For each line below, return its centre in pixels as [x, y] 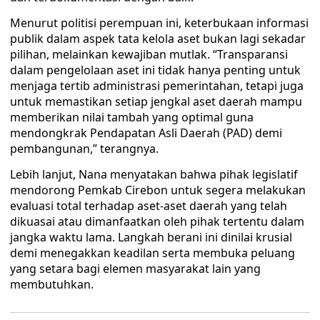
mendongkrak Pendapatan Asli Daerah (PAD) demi [146, 133]
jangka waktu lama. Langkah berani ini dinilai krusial [151, 237]
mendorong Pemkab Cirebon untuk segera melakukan [158, 190]
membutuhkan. [52, 284]
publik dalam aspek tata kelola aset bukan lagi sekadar [158, 39]
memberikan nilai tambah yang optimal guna [132, 117]
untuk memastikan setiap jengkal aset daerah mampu [156, 101]
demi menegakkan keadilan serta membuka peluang [152, 253]
